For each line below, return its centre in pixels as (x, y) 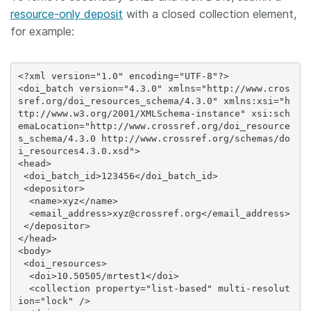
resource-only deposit (67, 14)
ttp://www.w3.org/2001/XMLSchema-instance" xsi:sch (154, 113)
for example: (42, 31)
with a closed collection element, (210, 14)
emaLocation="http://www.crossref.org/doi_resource (154, 126)
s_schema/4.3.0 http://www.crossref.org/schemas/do (154, 138)
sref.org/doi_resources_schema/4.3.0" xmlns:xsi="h (154, 101)
